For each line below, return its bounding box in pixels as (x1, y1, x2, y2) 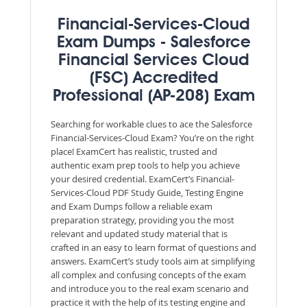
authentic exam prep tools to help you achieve (51, 158, 240, 171)
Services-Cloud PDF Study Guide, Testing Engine (51, 186, 243, 199)
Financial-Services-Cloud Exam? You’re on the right (51, 131, 254, 144)
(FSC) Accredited (89, 70, 218, 87)
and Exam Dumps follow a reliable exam (51, 199, 212, 212)
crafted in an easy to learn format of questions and (51, 241, 256, 254)
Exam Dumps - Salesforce (56, 34, 251, 51)
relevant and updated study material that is (51, 227, 228, 240)
